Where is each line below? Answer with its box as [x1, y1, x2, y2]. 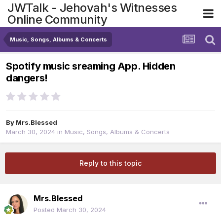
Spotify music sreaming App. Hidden [6, 60, 176, 73]
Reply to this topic [79, 159, 142, 168]
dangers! [6, 72, 48, 84]
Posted [34, 206, 57, 214]
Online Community [7, 12, 107, 27]
